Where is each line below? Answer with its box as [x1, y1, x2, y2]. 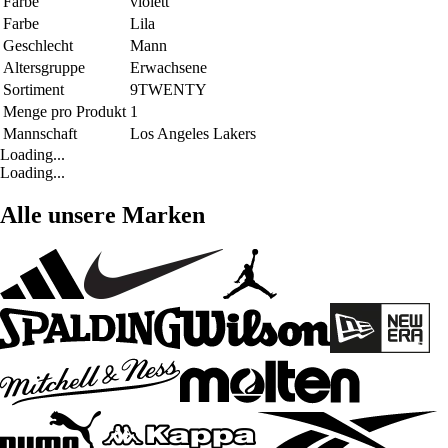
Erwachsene [130, 59, 207, 77]
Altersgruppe [3, 59, 85, 77]
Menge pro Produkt [3, 103, 126, 121]
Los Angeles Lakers [130, 125, 256, 143]
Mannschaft [3, 125, 77, 143]
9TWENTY [130, 81, 207, 99]
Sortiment [3, 81, 64, 99]
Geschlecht [3, 37, 73, 55]
